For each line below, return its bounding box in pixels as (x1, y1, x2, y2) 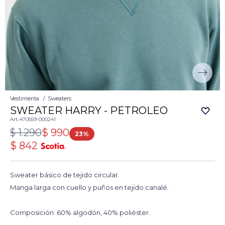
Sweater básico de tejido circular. (10, 171, 120, 179)
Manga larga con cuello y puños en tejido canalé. (10, 183, 169, 192)
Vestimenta (10, 95, 39, 102)
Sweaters (48, 95, 71, 102)
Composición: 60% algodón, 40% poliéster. (10, 208, 150, 217)
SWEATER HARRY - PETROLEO (10, 104, 168, 117)
